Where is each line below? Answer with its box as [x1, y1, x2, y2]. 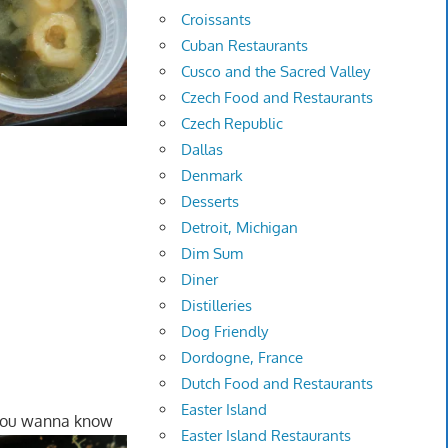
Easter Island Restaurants [181, 426, 352, 446]
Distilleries [181, 296, 253, 316]
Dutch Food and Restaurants [181, 374, 374, 394]
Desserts [181, 192, 240, 212]
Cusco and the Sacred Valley [181, 62, 371, 82]
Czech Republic [181, 114, 284, 134]
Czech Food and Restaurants [181, 88, 374, 108]
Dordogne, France [181, 348, 304, 368]
